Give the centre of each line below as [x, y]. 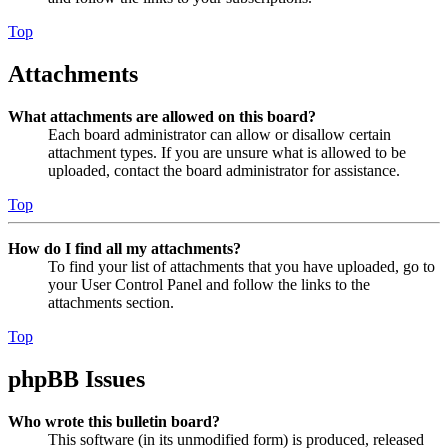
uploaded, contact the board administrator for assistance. [224, 171]
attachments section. [111, 303]
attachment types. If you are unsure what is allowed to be [227, 153]
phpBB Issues [76, 378]
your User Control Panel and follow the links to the [209, 285]
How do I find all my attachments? [124, 249]
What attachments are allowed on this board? [162, 117]
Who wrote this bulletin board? [114, 421]
